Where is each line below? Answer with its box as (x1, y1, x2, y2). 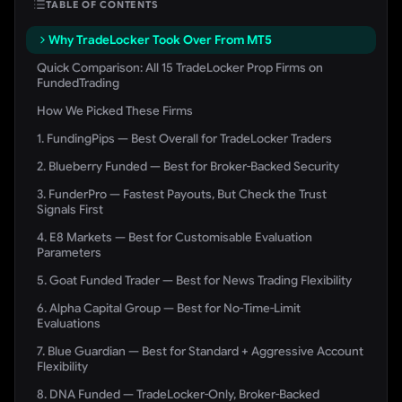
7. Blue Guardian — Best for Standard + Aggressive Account (37, 344, 363, 359)
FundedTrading (37, 75, 119, 91)
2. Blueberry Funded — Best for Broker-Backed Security (37, 159, 339, 174)
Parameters (37, 245, 101, 260)
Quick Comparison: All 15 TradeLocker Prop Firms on (37, 60, 323, 75)
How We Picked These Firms (37, 103, 193, 118)
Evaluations (37, 316, 100, 331)
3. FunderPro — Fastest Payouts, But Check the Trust (37, 187, 327, 202)
